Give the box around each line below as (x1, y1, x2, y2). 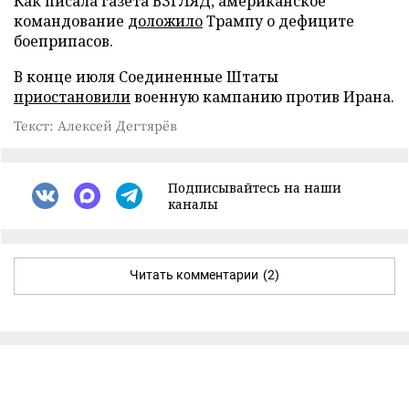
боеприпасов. (14, 30, 113, 51)
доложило (128, 10, 203, 31)
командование (14, 10, 128, 31)
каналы (168, 194, 218, 213)
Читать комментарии (130, 267, 258, 282)
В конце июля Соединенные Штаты (14, 66, 278, 87)
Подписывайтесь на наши (168, 178, 341, 196)
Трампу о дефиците (203, 10, 354, 31)
